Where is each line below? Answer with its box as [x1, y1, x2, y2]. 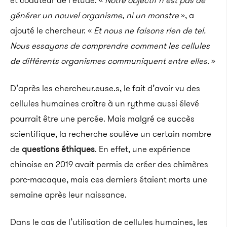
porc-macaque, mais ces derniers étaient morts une [10, 173, 207, 185]
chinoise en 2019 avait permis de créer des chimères [10, 158, 208, 170]
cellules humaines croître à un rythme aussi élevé [10, 97, 199, 109]
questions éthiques [22, 143, 95, 155]
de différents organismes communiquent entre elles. [10, 55, 209, 67]
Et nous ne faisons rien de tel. [92, 24, 206, 36]
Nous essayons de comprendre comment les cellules [10, 40, 210, 52]
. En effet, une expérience [95, 143, 191, 155]
